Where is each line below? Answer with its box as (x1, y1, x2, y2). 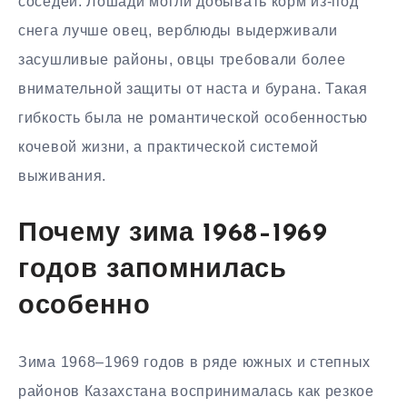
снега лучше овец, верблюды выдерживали (18, 23, 338, 39)
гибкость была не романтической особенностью (18, 110, 369, 126)
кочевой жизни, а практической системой (18, 139, 319, 155)
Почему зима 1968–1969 (18, 220, 328, 247)
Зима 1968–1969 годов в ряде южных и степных (18, 354, 372, 371)
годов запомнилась (18, 256, 287, 283)
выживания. (18, 168, 106, 184)
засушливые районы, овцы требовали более (18, 52, 346, 68)
